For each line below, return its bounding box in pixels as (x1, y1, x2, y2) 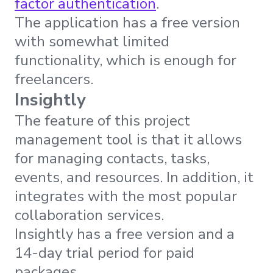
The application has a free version (15, 12, 240, 32)
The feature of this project (15, 110, 190, 130)
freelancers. (15, 69, 97, 89)
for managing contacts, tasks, (15, 148, 210, 168)
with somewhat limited (15, 31, 169, 51)
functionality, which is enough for (15, 50, 236, 70)
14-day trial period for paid (15, 243, 194, 263)
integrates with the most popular (15, 186, 237, 206)
